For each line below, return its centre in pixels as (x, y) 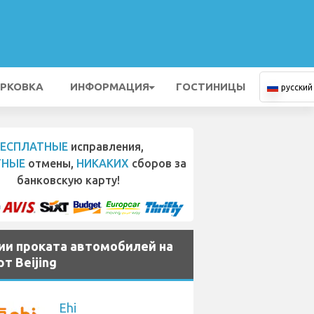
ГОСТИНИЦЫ (211, 87)
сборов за (158, 163)
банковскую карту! (68, 180)
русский (297, 87)
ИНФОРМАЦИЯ (110, 87)
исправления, (106, 146)
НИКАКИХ (103, 163)
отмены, (51, 163)
